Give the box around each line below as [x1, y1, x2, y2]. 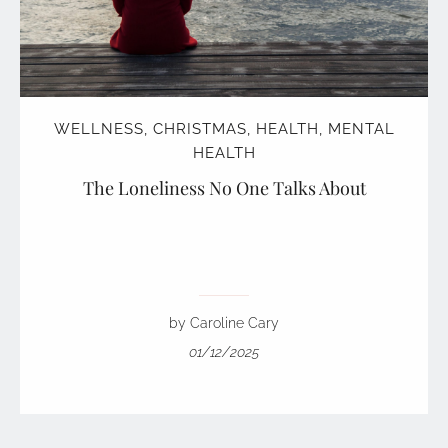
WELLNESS [53, 120, 144, 139]
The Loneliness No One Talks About [82, 176, 366, 201]
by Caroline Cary [169, 315, 279, 332]
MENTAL [327, 120, 395, 139]
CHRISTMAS [152, 120, 247, 139]
